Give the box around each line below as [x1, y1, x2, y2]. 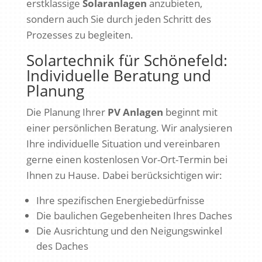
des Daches [36, 239, 88, 253]
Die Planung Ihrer [26, 105, 108, 119]
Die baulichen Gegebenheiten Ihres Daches [36, 208, 232, 222]
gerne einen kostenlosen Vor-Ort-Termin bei [26, 152, 227, 166]
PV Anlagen [107, 105, 163, 119]
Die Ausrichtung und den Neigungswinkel [36, 223, 222, 237]
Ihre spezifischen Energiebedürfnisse [36, 193, 205, 207]
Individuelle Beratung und [26, 64, 211, 86]
